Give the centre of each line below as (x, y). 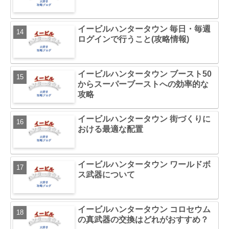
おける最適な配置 (111, 129)
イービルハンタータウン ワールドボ (144, 164)
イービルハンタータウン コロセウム (144, 210)
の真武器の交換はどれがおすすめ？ (143, 220)
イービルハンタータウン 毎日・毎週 (144, 29)
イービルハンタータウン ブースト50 (145, 74)
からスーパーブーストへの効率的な (143, 84)
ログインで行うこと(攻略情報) (134, 39)
